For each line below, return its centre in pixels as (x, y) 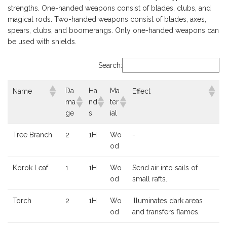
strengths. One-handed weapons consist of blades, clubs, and (109, 8)
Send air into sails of (165, 168)
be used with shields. (42, 42)
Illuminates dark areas (167, 201)
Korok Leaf (30, 168)
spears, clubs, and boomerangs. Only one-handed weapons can (113, 31)
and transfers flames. (166, 212)
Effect (141, 91)
